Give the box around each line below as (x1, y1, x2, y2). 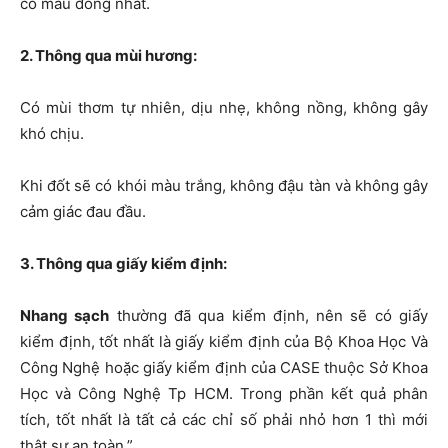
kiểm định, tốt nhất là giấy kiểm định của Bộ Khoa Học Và (20, 332, 428, 352)
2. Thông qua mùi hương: (20, 46, 197, 66)
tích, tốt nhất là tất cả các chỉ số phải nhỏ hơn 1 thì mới (20, 410, 428, 430)
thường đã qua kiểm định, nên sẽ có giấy (109, 306, 429, 326)
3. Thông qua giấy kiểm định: (20, 254, 227, 274)
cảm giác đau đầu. (20, 202, 146, 222)
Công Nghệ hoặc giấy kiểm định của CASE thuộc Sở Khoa (20, 358, 428, 378)
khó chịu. (20, 124, 84, 144)
